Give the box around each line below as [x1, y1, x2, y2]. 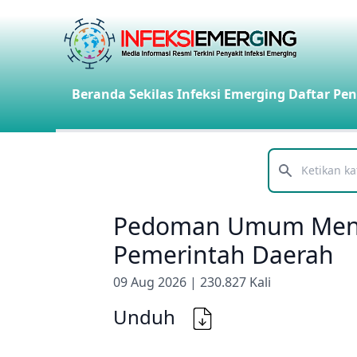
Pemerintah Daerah [113, 238, 334, 271]
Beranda [72, 85, 126, 103]
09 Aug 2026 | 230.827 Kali [113, 273, 271, 291]
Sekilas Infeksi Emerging [129, 85, 285, 103]
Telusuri [267, 170, 315, 188]
